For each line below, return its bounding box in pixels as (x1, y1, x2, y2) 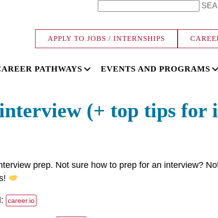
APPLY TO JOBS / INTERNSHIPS (48, 35, 165, 42)
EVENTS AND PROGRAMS (101, 64, 210, 73)
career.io (7, 197, 35, 205)
